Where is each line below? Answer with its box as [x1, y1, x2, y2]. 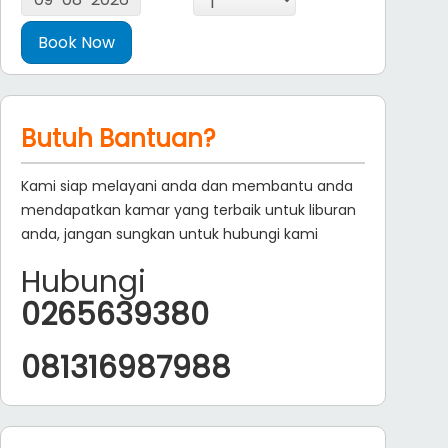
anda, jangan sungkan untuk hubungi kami [20, 224, 318, 244]
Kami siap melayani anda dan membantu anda [20, 176, 353, 196]
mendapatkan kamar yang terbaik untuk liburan [20, 200, 356, 220]
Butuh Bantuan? [20, 122, 215, 155]
